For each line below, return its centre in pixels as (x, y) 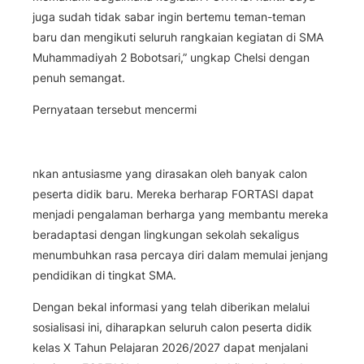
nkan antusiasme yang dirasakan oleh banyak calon (170, 173)
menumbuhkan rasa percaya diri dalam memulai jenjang (180, 254)
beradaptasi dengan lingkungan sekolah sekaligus (166, 234)
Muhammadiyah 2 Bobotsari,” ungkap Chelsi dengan (171, 58)
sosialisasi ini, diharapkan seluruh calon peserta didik (172, 327)
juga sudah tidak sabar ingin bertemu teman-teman (169, 17)
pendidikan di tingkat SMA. (104, 275)
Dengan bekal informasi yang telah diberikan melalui (171, 307)
